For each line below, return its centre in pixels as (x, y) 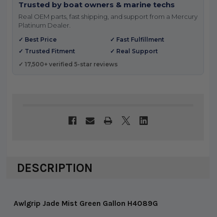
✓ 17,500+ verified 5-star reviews (68, 64)
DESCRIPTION (54, 168)
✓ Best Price (37, 39)
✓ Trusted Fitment (46, 51)
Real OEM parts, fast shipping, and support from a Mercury (108, 16)
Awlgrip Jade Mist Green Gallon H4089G (85, 203)
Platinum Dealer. (44, 25)
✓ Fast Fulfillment (137, 39)
